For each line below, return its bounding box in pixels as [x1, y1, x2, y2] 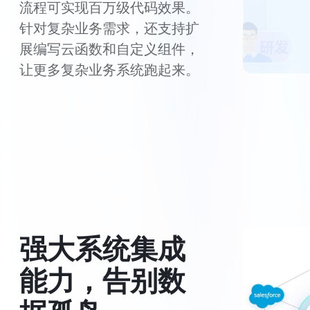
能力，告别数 [19, 259, 185, 299]
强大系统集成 [19, 227, 185, 267]
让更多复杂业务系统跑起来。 [19, 59, 199, 79]
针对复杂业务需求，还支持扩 [19, 17, 199, 37]
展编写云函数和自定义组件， [19, 38, 199, 58]
